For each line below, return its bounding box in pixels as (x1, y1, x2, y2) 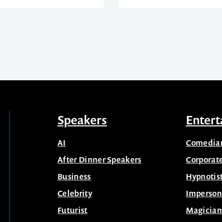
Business (57, 170, 91, 182)
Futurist (57, 204, 88, 216)
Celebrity (57, 187, 92, 199)
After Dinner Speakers (57, 154, 142, 165)
